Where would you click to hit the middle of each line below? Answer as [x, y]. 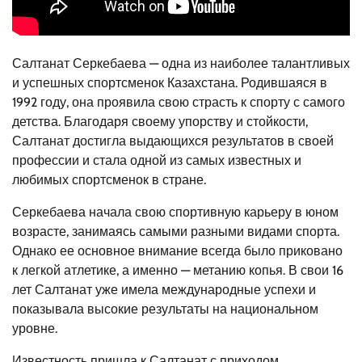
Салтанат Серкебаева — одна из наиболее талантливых [181, 63]
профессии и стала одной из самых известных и [157, 160]
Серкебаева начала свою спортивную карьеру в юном [175, 212]
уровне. [35, 328]
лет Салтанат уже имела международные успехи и [164, 290]
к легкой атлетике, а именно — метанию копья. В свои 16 [178, 270]
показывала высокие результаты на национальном [165, 309]
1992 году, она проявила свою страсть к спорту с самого [179, 102]
